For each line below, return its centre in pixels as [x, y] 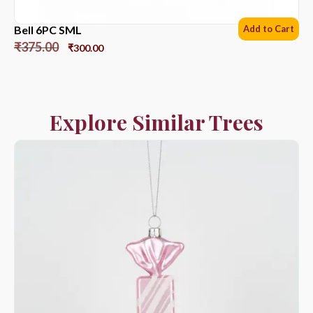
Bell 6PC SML [48, 29]
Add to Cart [269, 28]
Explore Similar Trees [156, 122]
